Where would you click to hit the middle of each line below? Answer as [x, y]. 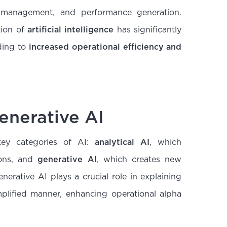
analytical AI [122, 142]
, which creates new [139, 159]
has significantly [148, 29]
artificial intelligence [71, 29]
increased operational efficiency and [105, 47]
